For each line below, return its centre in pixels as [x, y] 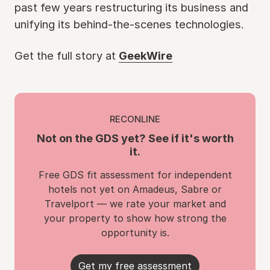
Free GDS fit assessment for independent [135, 175]
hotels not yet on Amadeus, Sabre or [135, 189]
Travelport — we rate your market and [135, 204]
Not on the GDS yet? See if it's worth [135, 138]
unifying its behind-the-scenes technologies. [129, 24]
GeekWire [146, 55]
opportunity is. [135, 233]
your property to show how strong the [135, 218]
